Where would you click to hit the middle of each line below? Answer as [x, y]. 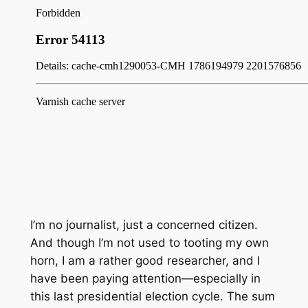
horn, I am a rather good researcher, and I [145, 260]
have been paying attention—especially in [145, 278]
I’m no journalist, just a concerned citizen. [144, 224]
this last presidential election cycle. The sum [152, 296]
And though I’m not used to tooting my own [149, 242]
